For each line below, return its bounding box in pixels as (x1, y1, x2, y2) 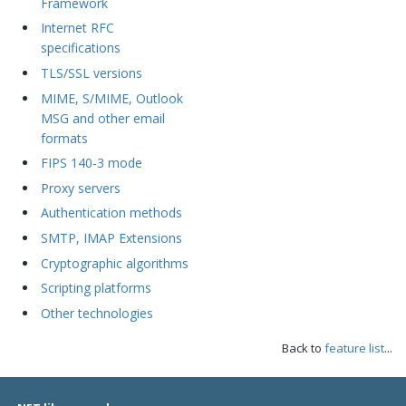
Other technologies (40, 304, 153, 322)
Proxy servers (40, 179, 121, 197)
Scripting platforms (40, 279, 151, 297)
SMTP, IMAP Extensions (40, 229, 182, 247)
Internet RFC (40, 19, 114, 37)
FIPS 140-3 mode (40, 154, 142, 172)
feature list (324, 339, 384, 356)
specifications (40, 39, 121, 57)
